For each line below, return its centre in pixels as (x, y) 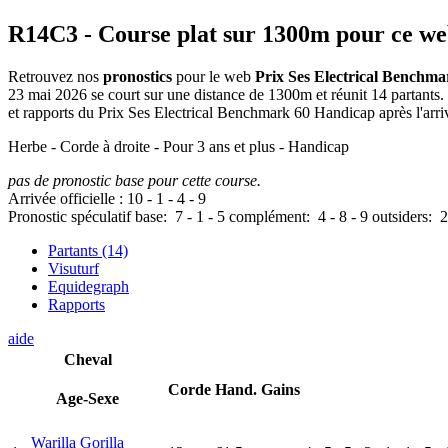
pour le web (213, 77)
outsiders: (404, 217)
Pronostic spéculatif (69, 217)
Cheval (87, 360)
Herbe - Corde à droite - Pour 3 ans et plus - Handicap (178, 147)
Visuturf (73, 269)
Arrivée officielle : (67, 199)
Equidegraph (88, 287)
